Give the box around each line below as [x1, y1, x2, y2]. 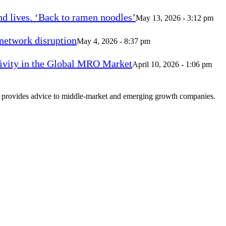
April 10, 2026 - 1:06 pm [132, 60, 212, 69]
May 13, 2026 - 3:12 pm [136, 14, 213, 23]
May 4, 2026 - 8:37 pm [77, 37, 150, 46]
